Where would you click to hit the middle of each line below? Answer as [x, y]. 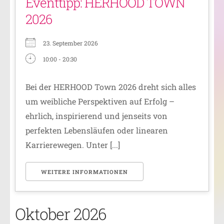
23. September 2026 [70, 43]
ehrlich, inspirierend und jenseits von [96, 115]
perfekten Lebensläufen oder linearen [97, 130]
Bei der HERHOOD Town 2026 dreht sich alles [111, 86]
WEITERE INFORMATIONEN [84, 171]
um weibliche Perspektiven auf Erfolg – [100, 101]
